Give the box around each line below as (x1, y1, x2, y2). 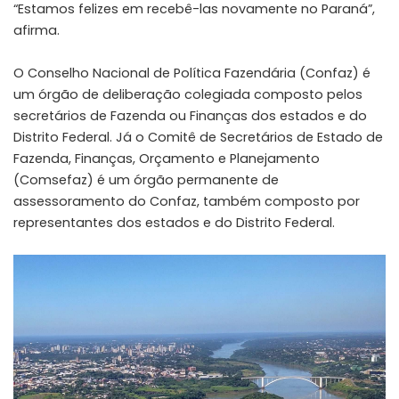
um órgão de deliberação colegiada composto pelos (13, 85, 362, 104)
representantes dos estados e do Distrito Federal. (13, 214, 335, 232)
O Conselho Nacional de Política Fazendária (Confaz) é (13, 64, 370, 83)
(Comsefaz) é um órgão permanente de (13, 171, 279, 190)
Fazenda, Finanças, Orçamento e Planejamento (13, 150, 320, 168)
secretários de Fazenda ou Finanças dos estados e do (13, 107, 367, 126)
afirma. (13, 21, 60, 40)
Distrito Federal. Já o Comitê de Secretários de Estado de (13, 128, 383, 147)
